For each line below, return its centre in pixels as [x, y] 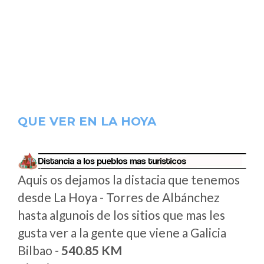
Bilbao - [39, 250]
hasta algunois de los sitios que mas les [121, 215]
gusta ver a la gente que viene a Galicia [122, 232]
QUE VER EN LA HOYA [87, 121]
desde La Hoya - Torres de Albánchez [119, 197]
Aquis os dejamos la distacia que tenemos [129, 179]
